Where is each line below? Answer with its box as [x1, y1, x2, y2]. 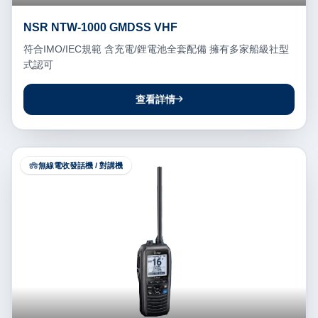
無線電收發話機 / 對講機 [38, 161, 123, 170]
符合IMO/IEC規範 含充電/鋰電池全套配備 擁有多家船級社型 [23, 43, 289, 55]
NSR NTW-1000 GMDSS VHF [23, 21, 177, 34]
